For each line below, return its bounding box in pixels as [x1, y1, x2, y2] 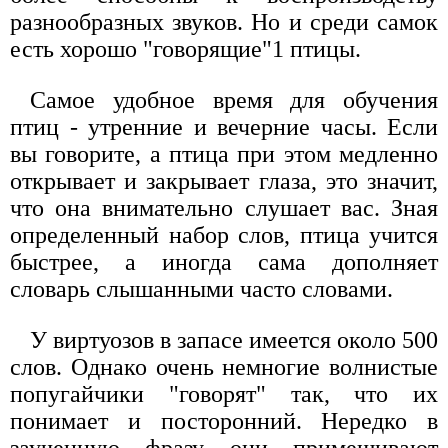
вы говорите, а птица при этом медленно [10, 141, 438, 168]
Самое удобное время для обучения [30, 87, 438, 114]
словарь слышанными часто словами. [10, 276, 393, 303]
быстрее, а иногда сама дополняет [10, 249, 438, 276]
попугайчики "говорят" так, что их [10, 381, 438, 408]
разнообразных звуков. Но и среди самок [10, 9, 438, 36]
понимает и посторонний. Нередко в [10, 408, 438, 435]
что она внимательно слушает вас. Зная [10, 195, 438, 222]
